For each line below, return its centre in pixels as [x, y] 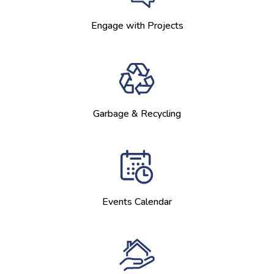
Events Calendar [137, 202]
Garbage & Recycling [137, 114]
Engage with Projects [137, 26]
